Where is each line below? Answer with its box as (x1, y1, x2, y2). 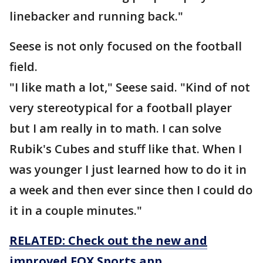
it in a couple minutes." (9, 203, 142, 218)
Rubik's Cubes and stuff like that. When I (9, 141, 242, 157)
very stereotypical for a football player (9, 100, 232, 116)
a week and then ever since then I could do (9, 182, 252, 198)
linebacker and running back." (9, 8, 183, 24)
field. (9, 59, 38, 75)
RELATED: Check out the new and (9, 232, 207, 248)
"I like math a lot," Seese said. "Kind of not (9, 79, 250, 95)
